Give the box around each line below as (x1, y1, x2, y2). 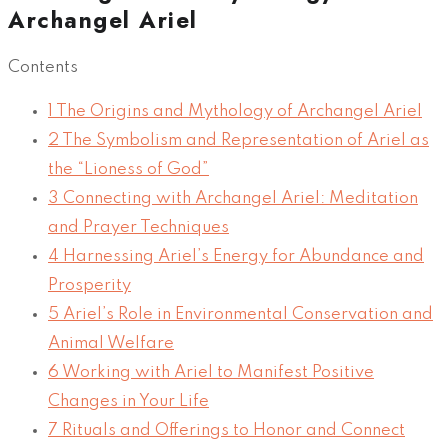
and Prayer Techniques (48, 219, 229, 237)
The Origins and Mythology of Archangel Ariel (53, 103, 422, 121)
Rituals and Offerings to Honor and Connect (58, 422, 405, 440)
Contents (8, 59, 78, 77)
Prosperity (48, 277, 131, 295)
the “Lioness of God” (48, 161, 209, 179)
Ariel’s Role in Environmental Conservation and (59, 306, 433, 324)
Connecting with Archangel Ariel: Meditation (59, 190, 418, 208)
